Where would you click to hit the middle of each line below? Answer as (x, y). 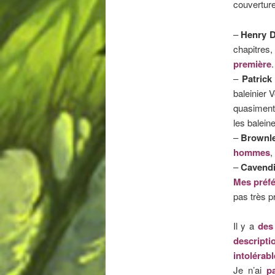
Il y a (245, 226)
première (252, 64)
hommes (251, 152)
